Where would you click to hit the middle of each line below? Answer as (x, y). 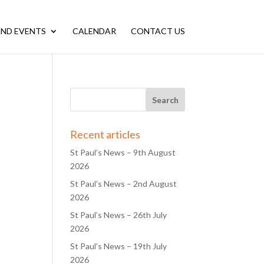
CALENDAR (94, 31)
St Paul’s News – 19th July (119, 246)
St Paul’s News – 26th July (119, 215)
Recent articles (105, 134)
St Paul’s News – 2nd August (124, 184)
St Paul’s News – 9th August (123, 152)
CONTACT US (158, 31)
